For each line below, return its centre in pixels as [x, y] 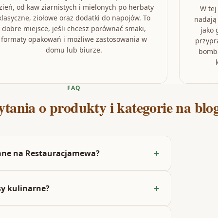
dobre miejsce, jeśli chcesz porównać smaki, [74, 28]
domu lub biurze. [74, 50]
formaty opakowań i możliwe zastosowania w [74, 39]
